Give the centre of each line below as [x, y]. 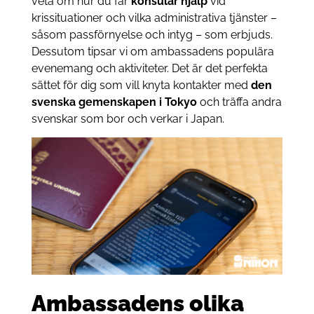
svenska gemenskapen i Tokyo [114, 102]
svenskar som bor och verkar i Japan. [128, 118]
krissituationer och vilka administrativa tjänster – [154, 18]
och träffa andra [239, 102]
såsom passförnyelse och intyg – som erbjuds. [152, 34]
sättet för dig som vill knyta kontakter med [141, 85]
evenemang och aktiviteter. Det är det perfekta [149, 68]
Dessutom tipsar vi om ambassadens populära [152, 51]
